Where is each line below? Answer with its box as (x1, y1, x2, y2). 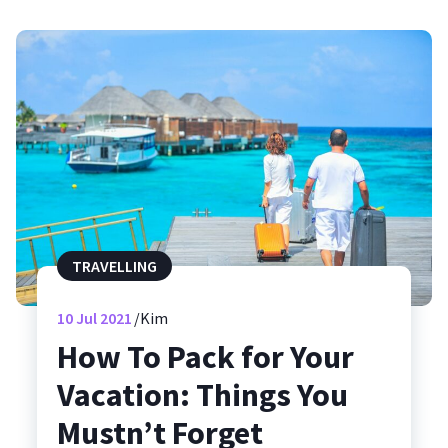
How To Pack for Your (56, 337, 354, 378)
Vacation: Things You (56, 375, 348, 416)
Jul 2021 (72, 308, 132, 329)
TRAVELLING (71, 256, 157, 277)
